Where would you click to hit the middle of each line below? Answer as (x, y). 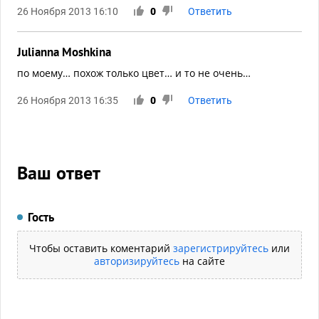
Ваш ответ (59, 173)
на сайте (202, 261)
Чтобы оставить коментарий (101, 248)
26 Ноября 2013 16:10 (68, 11)
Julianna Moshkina (64, 52)
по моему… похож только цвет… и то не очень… (134, 73)
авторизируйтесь (137, 261)
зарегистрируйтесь (221, 248)
